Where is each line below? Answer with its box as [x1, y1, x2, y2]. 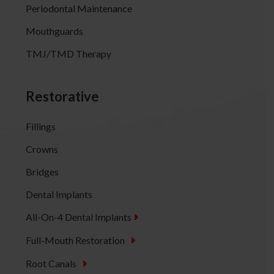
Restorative [25, 87, 99, 105]
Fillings [25, 120, 56, 132]
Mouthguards [25, 24, 83, 37]
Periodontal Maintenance [25, 2, 132, 14]
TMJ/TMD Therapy [25, 47, 111, 59]
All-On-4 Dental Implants [25, 210, 133, 223]
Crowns [25, 143, 58, 155]
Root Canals [25, 257, 82, 269]
